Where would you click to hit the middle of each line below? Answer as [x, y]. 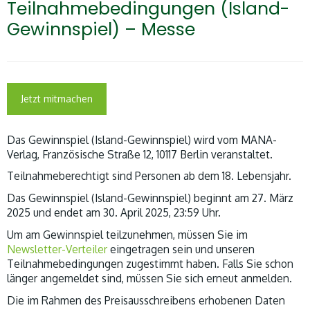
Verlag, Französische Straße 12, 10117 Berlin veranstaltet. [140, 154]
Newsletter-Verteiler [57, 249]
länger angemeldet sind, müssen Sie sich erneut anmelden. [149, 278]
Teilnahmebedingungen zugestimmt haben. [115, 263]
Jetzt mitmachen [57, 98]
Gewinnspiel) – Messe [101, 29]
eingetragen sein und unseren [181, 249]
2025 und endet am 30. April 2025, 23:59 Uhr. [114, 213]
